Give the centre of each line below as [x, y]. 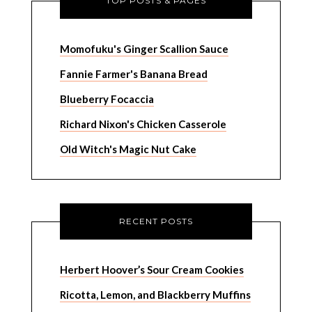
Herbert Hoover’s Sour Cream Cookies [151, 270]
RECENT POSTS [156, 221]
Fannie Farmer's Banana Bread [133, 74]
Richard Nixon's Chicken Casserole [143, 124]
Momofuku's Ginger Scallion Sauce [144, 49]
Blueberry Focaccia [107, 99]
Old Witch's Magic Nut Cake [128, 149]
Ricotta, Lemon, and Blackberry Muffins [155, 295]
